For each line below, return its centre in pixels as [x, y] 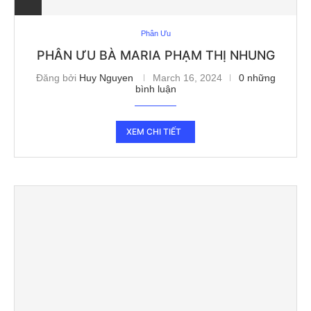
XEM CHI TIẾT [154, 131]
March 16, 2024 [187, 77]
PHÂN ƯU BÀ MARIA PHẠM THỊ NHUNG [155, 55]
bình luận [155, 89]
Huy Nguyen [106, 77]
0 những [257, 77]
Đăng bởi [57, 77]
